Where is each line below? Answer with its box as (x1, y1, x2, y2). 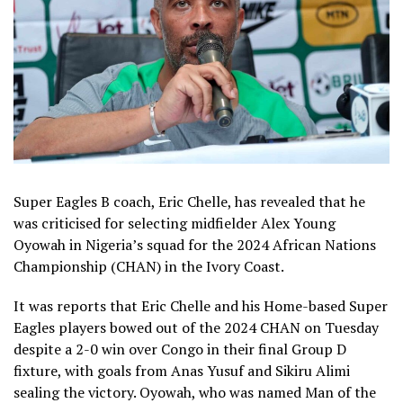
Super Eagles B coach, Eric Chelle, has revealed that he (13, 191, 365, 211)
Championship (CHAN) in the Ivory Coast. (13, 255, 284, 276)
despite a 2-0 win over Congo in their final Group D (13, 338, 346, 359)
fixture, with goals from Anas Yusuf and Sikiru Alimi (13, 360, 350, 381)
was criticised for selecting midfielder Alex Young (13, 212, 336, 233)
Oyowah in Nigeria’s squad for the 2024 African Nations (13, 234, 376, 255)
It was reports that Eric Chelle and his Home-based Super (13, 295, 388, 316)
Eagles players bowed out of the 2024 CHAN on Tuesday (13, 317, 379, 337)
